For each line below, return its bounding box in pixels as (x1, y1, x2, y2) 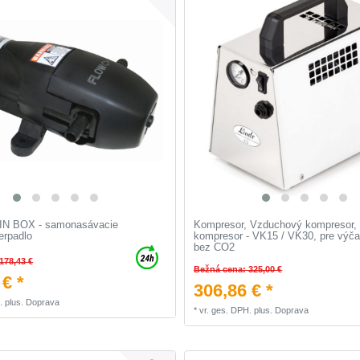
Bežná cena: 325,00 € (194, 264, 283, 275)
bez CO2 (194, 241, 235, 254)
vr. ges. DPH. (199, 305, 252, 316)
